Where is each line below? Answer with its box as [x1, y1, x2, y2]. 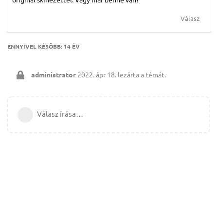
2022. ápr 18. [77, 70, 116, 79]
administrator [31, 70, 76, 79]
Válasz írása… [37, 109, 83, 118]
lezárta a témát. [116, 70, 166, 79]
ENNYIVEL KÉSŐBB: [7, 42, 64, 50]
